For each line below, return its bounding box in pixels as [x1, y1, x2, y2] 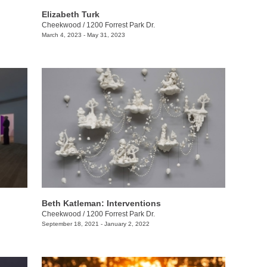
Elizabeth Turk [41, 10, 100, 20]
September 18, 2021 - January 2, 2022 [41, 220, 150, 227]
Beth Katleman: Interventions [41, 198, 161, 208]
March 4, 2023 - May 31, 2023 [41, 32, 125, 39]
